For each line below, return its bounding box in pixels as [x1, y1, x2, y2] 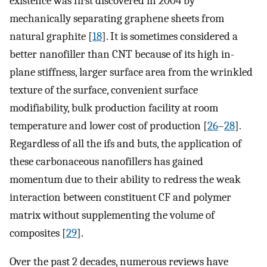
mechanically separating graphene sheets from [10, 11, 224, 25]
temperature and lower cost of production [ [10, 119, 207, 132]
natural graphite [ [10, 29, 92, 43]
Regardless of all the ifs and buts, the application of [10, 136, 241, 150]
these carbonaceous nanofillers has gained [10, 154, 203, 168]
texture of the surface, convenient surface [10, 83, 198, 97]
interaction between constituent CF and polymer [10, 190, 231, 204]
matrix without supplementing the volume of [10, 208, 215, 222]
